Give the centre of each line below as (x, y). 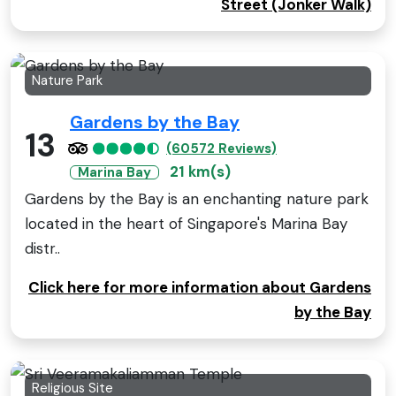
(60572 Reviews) (221, 149)
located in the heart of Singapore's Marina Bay (186, 224)
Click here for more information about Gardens (200, 288)
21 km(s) (200, 172)
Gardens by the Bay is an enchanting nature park (197, 199)
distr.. (42, 249)
